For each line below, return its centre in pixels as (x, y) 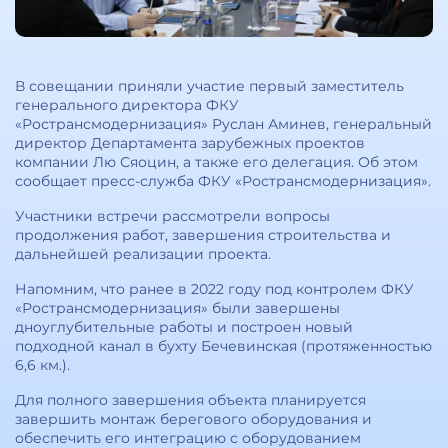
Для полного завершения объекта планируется (190, 400)
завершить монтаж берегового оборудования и (193, 419)
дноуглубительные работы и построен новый (184, 327)
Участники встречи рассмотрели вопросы (172, 216)
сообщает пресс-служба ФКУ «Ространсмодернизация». (223, 181)
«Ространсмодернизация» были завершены (177, 308)
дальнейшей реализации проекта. (143, 254)
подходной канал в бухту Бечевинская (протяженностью (223, 346)
